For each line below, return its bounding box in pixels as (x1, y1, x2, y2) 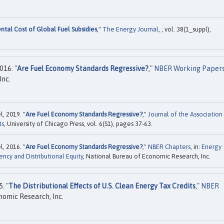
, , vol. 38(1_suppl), (158, 25, 211, 33)
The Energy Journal (102, 25, 158, 33)
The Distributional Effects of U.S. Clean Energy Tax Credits (8, 182, 195, 190)
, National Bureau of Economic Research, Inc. (83, 152, 210, 160)
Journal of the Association (148, 110, 222, 118)
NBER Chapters (148, 143, 190, 151)
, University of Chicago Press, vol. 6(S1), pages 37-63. (4, 120, 152, 128)
